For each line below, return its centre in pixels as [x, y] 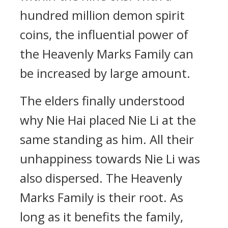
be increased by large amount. [105, 73]
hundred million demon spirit [102, 15]
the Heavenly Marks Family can [107, 54]
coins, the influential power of [104, 34]
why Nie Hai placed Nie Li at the [108, 120]
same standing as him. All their [107, 139]
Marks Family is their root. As [102, 197]
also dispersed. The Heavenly [101, 178]
